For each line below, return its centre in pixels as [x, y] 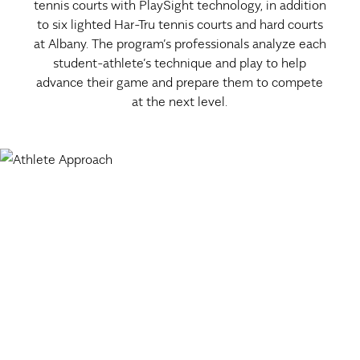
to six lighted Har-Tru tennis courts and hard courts [180, 24]
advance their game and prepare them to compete [180, 82]
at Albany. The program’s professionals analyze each [180, 43]
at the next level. [180, 101]
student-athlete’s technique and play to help [180, 62]
